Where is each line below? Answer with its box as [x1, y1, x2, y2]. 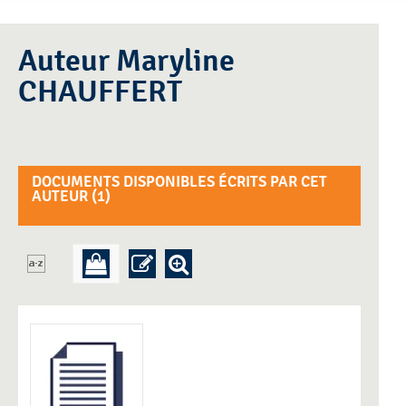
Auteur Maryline [18, 43, 116, 81]
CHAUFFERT [18, 73, 182, 111]
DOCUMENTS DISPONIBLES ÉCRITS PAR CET [32, 173, 327, 192]
